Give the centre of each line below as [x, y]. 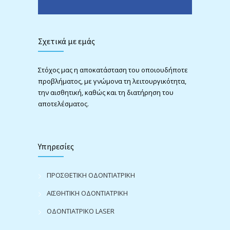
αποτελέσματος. [63, 103]
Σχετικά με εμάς [66, 41]
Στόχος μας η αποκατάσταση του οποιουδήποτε [113, 70]
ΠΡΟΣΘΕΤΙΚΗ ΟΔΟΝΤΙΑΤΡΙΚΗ [91, 175]
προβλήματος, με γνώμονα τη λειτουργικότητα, [112, 81]
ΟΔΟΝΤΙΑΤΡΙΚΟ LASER [81, 211]
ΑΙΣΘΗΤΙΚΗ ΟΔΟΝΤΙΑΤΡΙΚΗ [87, 193]
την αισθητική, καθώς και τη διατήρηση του [106, 92]
